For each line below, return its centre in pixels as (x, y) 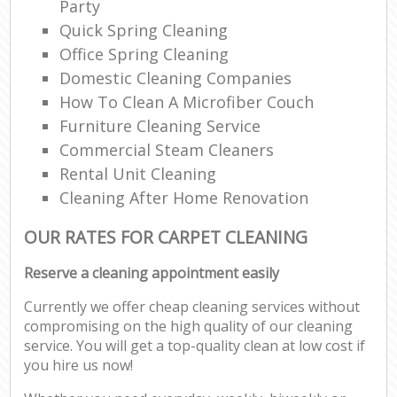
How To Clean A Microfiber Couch (187, 101)
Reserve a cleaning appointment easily (152, 273)
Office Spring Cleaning (144, 54)
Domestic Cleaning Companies (176, 78)
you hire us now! (79, 366)
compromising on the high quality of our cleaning (189, 327)
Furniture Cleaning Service (160, 125)
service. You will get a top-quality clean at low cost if (195, 346)
